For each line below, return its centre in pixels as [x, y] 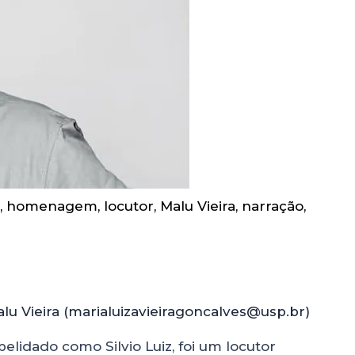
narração [273, 206]
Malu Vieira [198, 206]
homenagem [52, 206]
